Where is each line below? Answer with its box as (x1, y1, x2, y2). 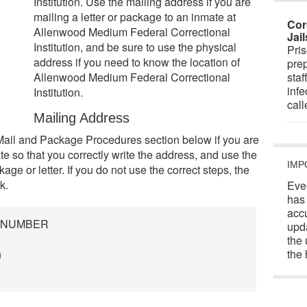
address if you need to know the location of (34, 54, 240, 70)
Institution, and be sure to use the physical (34, 39, 236, 55)
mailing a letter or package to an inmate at (34, 9, 236, 25)
